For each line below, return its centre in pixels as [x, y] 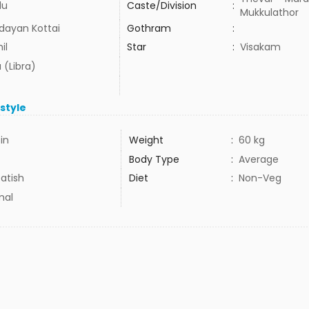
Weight [146, 140]
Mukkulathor [269, 12]
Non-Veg [260, 178]
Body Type [154, 159]
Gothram [149, 28]
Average [258, 159]
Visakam [260, 47]
